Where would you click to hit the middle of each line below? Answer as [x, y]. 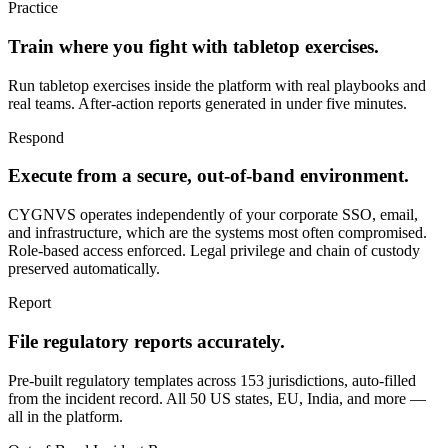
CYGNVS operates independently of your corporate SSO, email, [213, 215]
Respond [36, 137]
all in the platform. [65, 416]
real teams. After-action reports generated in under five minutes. [207, 103]
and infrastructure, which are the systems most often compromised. [217, 233]
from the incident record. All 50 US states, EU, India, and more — [217, 398]
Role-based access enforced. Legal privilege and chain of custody [214, 251]
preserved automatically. [84, 269]
